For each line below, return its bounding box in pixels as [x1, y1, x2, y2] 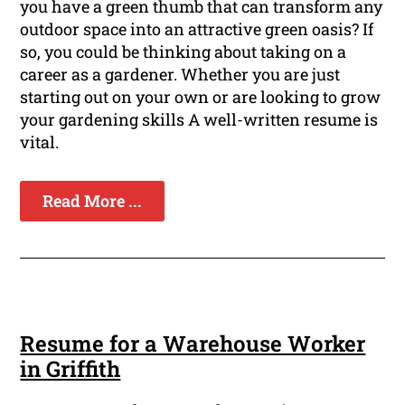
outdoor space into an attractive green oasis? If [20, 18, 374, 41]
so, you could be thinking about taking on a [20, 41, 347, 63]
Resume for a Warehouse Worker [20, 329, 366, 359]
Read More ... [42, 190, 143, 212]
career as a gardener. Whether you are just [20, 63, 341, 86]
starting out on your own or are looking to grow [20, 86, 381, 108]
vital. [20, 131, 60, 154]
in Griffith [20, 354, 121, 384]
